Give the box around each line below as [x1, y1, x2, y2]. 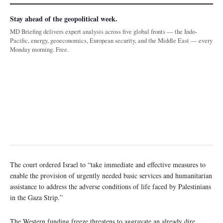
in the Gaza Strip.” [10, 192, 63, 202]
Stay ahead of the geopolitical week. [10, 13, 117, 24]
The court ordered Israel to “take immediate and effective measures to [10, 159, 206, 169]
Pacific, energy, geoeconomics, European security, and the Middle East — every [10, 36, 213, 45]
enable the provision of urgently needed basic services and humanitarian [10, 170, 212, 180]
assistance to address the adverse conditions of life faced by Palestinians [10, 181, 211, 191]
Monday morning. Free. [10, 45, 69, 54]
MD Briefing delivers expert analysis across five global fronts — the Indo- [10, 27, 197, 36]
